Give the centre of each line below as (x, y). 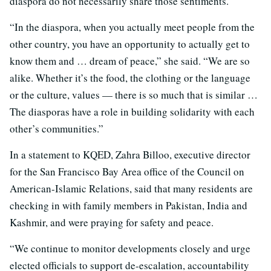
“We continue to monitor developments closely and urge (130, 248)
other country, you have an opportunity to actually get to (130, 44)
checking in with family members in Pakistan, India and (129, 205)
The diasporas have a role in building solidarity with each (132, 111)
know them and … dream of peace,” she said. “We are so (130, 60)
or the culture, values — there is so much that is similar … (134, 94)
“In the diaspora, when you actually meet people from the (132, 27)
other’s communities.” (57, 128)
